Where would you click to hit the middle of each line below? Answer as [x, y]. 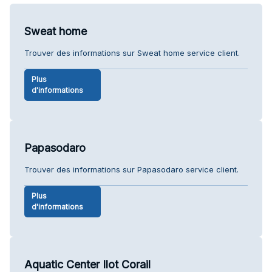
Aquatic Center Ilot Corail [87, 264]
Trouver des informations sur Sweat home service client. [132, 53]
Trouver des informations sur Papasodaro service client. [131, 169]
